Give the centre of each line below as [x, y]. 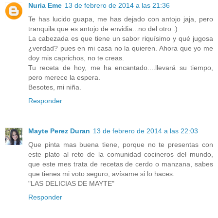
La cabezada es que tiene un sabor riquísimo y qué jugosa [121, 38]
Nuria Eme [45, 5]
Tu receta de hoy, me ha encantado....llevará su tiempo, [121, 67]
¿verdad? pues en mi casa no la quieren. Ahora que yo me [121, 48]
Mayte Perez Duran [59, 131]
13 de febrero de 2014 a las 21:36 [117, 5]
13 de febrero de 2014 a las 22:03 [145, 131]
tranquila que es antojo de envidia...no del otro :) [103, 28]
